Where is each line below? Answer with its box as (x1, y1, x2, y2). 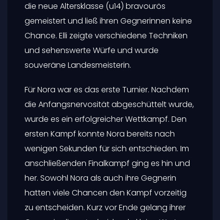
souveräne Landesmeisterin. (25, 59, 131, 71)
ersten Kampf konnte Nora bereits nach (25, 128, 175, 139)
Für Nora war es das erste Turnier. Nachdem (25, 84, 189, 95)
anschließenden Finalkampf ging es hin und (25, 158, 190, 169)
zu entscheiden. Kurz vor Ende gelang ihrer (25, 202, 186, 213)
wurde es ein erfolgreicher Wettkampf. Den (25, 113, 187, 125)
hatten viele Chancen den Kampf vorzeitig (25, 187, 187, 198)
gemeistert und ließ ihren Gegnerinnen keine (25, 15, 192, 27)
